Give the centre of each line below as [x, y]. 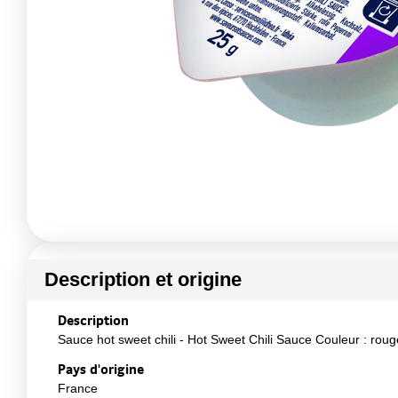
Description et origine [143, 279]
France [78, 388]
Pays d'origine [101, 369]
